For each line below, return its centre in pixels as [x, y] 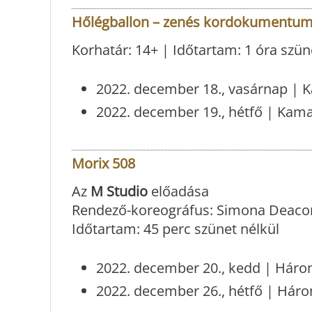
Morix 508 [103, 164]
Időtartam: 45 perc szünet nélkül [175, 229]
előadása [178, 192]
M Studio [119, 192]
